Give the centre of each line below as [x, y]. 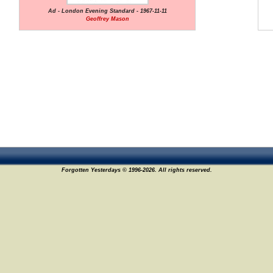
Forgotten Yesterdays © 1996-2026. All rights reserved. [136, 170]
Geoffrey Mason [107, 19]
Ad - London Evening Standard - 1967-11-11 [107, 11]
